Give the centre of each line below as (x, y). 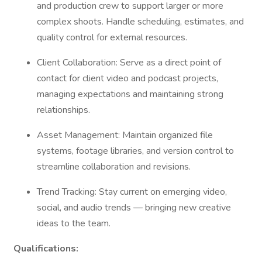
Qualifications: (46, 249)
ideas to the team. (75, 223)
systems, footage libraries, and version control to (135, 151)
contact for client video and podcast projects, (127, 78)
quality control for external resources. (113, 37)
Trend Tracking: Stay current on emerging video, (132, 192)
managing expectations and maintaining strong (130, 94)
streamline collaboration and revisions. (115, 167)
